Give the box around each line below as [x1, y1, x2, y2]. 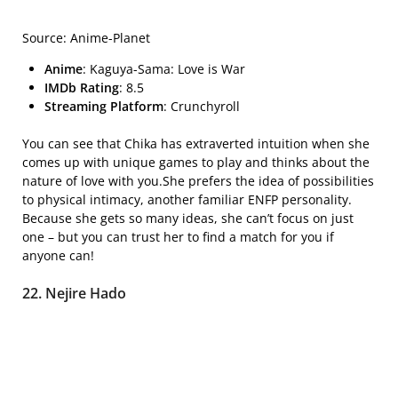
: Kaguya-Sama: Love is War [83, 60, 245, 77]
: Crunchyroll [163, 97, 240, 115]
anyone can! [22, 246, 94, 264]
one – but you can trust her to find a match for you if [22, 227, 334, 245]
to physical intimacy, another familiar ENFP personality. [22, 190, 352, 208]
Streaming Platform [44, 97, 163, 115]
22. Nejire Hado [22, 283, 126, 303]
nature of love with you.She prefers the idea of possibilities [22, 171, 374, 189]
